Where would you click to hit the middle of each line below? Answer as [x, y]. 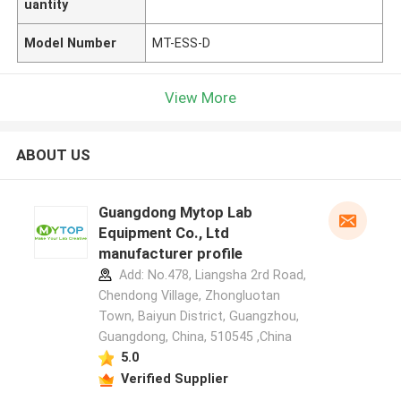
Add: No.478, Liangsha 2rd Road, [210, 275]
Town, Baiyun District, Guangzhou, [198, 316]
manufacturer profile [170, 254]
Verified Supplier [174, 378]
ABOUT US [53, 155]
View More [200, 97]
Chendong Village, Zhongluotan [189, 296]
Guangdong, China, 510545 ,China [195, 337]
